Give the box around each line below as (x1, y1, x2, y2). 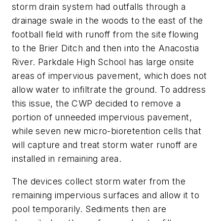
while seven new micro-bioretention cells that (12, 126, 201, 137)
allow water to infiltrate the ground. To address (12, 84, 206, 95)
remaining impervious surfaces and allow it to (12, 189, 199, 200)
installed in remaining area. (12, 153, 122, 164)
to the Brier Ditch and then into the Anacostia (12, 43, 199, 54)
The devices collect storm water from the (12, 176, 185, 186)
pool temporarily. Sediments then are (12, 203, 167, 214)
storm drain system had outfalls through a (12, 1, 186, 12)
